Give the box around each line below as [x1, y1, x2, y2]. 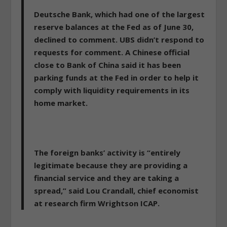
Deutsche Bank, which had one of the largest [34, 9, 205, 20]
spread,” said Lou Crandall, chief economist [34, 185, 199, 196]
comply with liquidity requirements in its [34, 85, 190, 96]
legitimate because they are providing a [34, 160, 188, 171]
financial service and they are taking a [34, 173, 179, 183]
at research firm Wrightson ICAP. [34, 198, 160, 209]
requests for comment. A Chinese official [34, 47, 190, 58]
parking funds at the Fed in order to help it [34, 72, 199, 83]
